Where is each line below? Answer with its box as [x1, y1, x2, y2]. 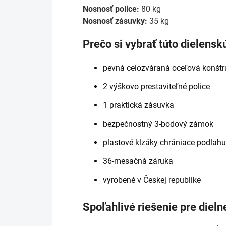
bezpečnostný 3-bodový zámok [103, 119, 213, 129]
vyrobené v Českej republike [103, 175, 201, 185]
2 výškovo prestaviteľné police [103, 81, 210, 91]
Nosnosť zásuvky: [83, 16, 147, 26]
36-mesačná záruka [103, 156, 173, 166]
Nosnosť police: [83, 4, 139, 14]
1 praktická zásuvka [103, 100, 174, 110]
